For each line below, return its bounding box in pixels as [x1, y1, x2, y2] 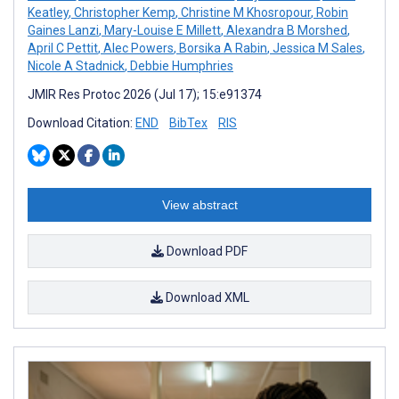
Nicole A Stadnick [28, 58, 125, 73]
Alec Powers [101, 40, 174, 55]
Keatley [28, 4, 69, 20]
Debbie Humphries [127, 58, 233, 73]
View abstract [161, 197, 238, 212]
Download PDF [164, 243, 248, 258]
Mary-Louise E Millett [102, 22, 221, 37]
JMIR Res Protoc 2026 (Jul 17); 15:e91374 [28, 86, 262, 102]
